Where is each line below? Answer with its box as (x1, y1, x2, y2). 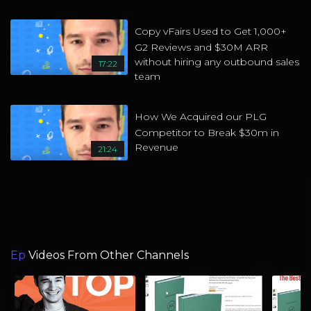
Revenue (135, 141, 179, 154)
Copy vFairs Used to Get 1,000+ (135, 25, 287, 38)
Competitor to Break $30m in (135, 126, 280, 140)
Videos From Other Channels (28, 249, 189, 262)
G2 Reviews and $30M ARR (135, 41, 269, 54)
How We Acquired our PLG (135, 110, 267, 124)
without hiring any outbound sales (135, 56, 300, 69)
